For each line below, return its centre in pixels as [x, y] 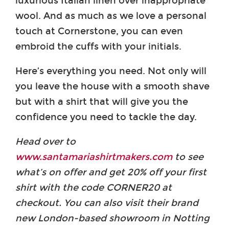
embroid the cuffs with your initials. [98, 46]
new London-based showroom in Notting [112, 218]
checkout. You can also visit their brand [107, 203]
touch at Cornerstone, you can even [99, 31]
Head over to [45, 141]
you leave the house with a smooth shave [112, 86]
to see [188, 157]
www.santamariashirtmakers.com [94, 157]
